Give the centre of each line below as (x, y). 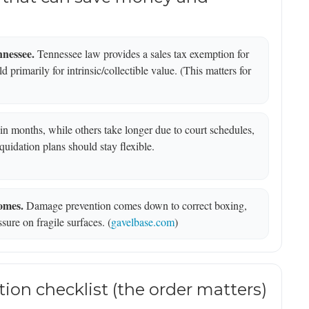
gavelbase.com (143, 222)
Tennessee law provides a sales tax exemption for (142, 54)
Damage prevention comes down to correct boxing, (135, 206)
